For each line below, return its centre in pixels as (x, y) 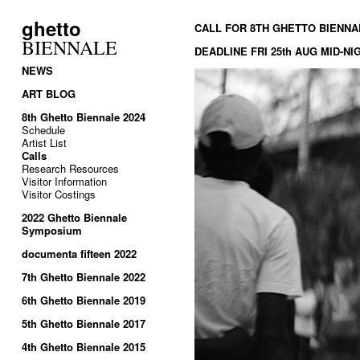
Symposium (52, 231)
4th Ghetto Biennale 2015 (84, 347)
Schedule (43, 130)
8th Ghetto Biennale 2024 (84, 117)
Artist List (44, 143)
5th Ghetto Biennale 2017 (84, 324)
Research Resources (70, 169)
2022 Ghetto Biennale (74, 218)
